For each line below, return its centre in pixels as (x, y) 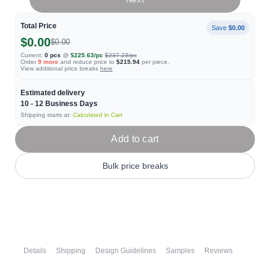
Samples (180, 251)
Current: (32, 55)
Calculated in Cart (98, 115)
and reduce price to (87, 62)
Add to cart (135, 139)
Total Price (39, 26)
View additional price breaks (60, 68)
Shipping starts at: (47, 115)
